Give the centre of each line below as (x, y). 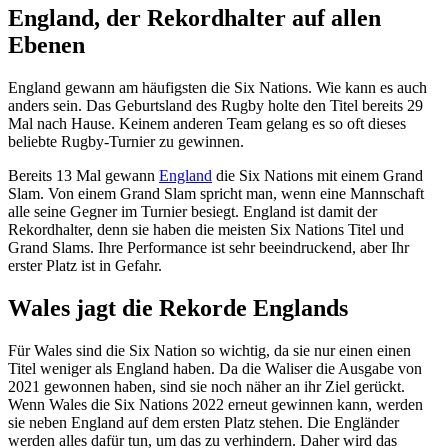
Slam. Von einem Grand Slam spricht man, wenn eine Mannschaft (216, 193)
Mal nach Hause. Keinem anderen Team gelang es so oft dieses (207, 123)
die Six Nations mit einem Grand (317, 175)
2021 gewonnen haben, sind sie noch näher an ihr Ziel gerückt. (206, 386)
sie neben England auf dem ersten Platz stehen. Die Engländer (203, 422)
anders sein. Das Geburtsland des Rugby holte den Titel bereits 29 (215, 105)
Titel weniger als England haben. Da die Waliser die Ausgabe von (215, 368)
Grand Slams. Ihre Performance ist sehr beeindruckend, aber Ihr (208, 247)
